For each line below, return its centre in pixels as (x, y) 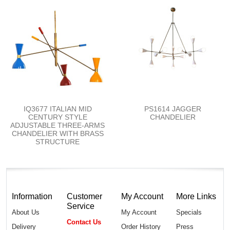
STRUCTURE (57, 141)
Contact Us (84, 222)
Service (81, 206)
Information (32, 196)
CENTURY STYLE (57, 117)
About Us (26, 212)
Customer (84, 196)
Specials (189, 212)
